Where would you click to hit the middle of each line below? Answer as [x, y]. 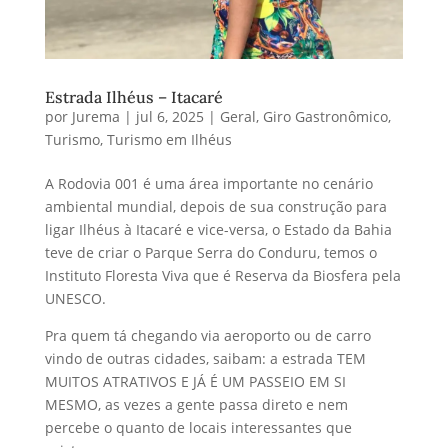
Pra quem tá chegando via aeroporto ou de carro [207, 336]
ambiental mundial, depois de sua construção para [215, 207]
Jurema [95, 117]
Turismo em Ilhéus [169, 140]
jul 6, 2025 [169, 117]
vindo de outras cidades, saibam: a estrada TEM [205, 359]
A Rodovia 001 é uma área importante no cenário [208, 184]
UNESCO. [75, 299]
